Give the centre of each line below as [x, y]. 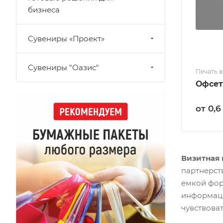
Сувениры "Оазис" [63, 67]
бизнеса [44, 10]
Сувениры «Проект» [66, 39]
